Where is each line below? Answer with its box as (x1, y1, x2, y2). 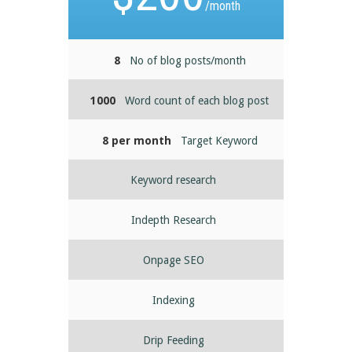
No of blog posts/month (129, 54, 246, 68)
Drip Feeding (142, 333, 204, 346)
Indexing (152, 293, 195, 306)
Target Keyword (180, 134, 258, 148)
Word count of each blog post (125, 94, 269, 108)
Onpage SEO (142, 253, 204, 266)
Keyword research (130, 173, 217, 186)
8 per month (101, 134, 171, 148)
